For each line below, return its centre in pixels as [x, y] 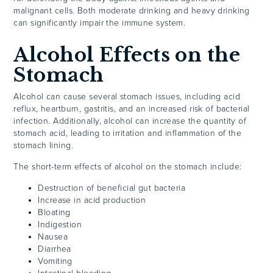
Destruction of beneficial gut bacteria [112, 188]
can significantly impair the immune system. [100, 23]
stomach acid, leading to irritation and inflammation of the [128, 133]
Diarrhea [55, 249]
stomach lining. [45, 146]
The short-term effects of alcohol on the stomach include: [128, 167]
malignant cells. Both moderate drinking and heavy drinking [132, 10]
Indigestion [60, 224]
